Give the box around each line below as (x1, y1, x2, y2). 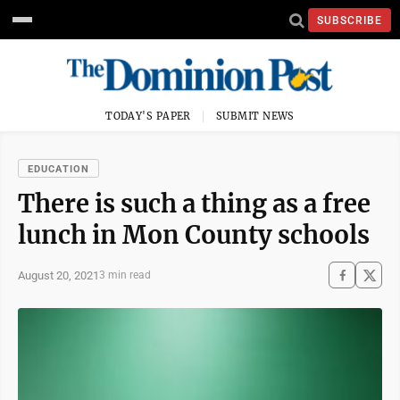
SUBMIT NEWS (216, 110, 295, 122)
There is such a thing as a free (18, 188, 371, 219)
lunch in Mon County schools (18, 220, 370, 250)
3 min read (99, 269, 151, 281)
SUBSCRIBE (317, 13, 382, 27)
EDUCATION (28, 163, 89, 175)
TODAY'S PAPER (105, 110, 191, 122)
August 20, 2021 (18, 268, 99, 282)
